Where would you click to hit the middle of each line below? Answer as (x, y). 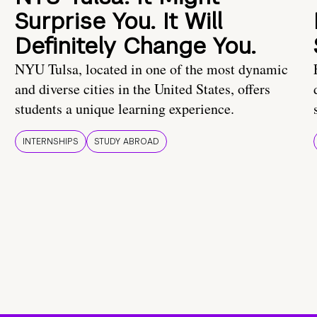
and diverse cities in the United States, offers (143, 89)
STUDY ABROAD (127, 142)
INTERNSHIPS (51, 142)
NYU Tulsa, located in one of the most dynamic (151, 69)
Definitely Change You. (136, 46)
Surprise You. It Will (119, 21)
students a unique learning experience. (125, 109)
